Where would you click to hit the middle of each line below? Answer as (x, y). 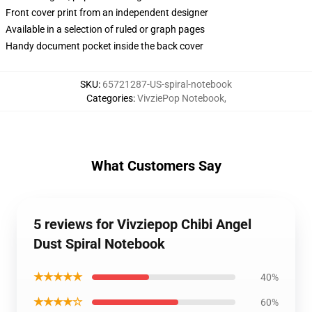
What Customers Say (156, 166)
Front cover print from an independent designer (107, 13)
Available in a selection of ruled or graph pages (105, 29)
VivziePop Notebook (180, 98)
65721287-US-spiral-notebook (167, 84)
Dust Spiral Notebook (99, 244)
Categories (109, 98)
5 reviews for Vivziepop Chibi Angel (142, 224)
